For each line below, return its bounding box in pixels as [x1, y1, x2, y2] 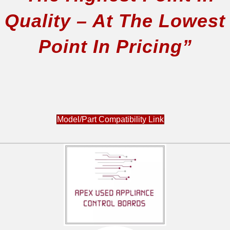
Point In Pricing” [38, 35, 192, 57]
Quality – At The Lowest [5, 10, 225, 31]
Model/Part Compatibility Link [57, 114, 164, 124]
